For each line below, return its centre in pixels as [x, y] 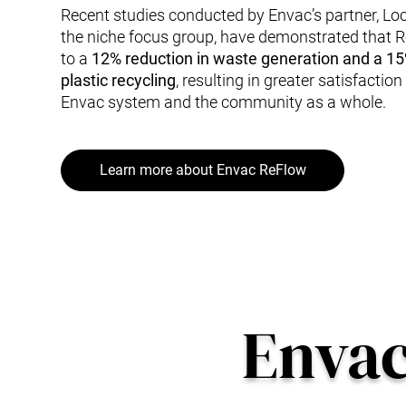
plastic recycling [119, 80]
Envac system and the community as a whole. [224, 101]
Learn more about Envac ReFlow [203, 170]
